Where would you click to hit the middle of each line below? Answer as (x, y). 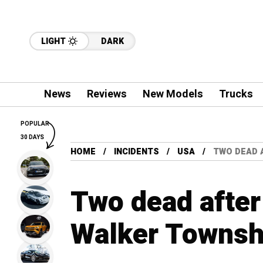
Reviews (107, 94)
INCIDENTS (136, 152)
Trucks (236, 94)
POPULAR (35, 124)
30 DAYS (32, 137)
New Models (173, 94)
